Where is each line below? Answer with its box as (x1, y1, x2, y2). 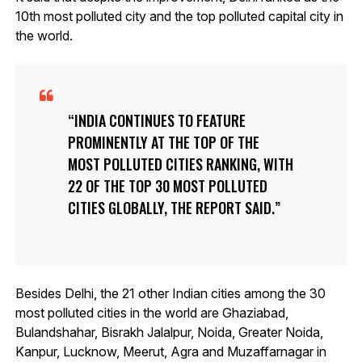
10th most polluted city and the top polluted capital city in (15, 7, 343, 24)
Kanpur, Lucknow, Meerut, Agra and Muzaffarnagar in (15, 343, 326, 360)
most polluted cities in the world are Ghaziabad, (15, 304, 288, 321)
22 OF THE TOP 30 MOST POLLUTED (67, 175, 267, 196)
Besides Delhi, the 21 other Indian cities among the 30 (15, 284, 326, 301)
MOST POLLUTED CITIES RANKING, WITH (67, 153, 293, 175)
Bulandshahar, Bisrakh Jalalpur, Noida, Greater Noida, (15, 323, 323, 340)
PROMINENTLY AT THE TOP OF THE (67, 131, 259, 153)
